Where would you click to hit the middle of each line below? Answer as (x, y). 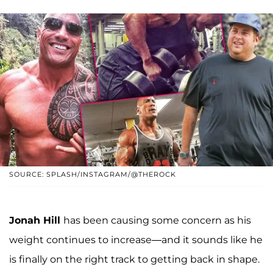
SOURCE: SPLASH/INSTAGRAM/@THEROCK (93, 175)
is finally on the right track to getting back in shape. (134, 260)
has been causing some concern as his (157, 221)
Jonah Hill (36, 221)
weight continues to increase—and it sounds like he (136, 240)
